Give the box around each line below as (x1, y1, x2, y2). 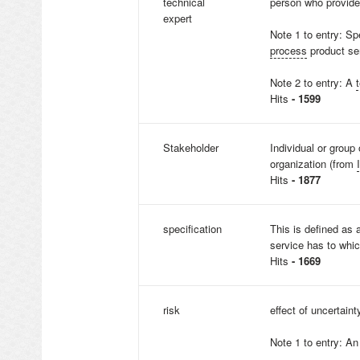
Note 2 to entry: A (270, 75, 356, 90)
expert (163, 10, 192, 26)
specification (163, 221, 222, 236)
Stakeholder (163, 140, 219, 155)
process (270, 43, 307, 58)
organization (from (270, 156, 357, 171)
